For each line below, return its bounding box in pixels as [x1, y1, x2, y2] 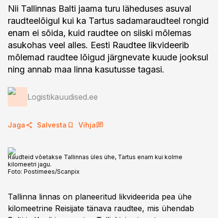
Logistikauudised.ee [27, 92, 98, 102]
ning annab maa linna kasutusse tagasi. [8, 64, 164, 74]
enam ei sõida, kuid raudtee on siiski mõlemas [8, 28, 191, 38]
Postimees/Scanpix [24, 168, 80, 175]
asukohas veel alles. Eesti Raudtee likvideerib [8, 40, 189, 50]
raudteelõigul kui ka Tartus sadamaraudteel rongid [8, 16, 209, 26]
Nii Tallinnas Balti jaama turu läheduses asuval [8, 3, 191, 14]
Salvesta [37, 121, 67, 129]
